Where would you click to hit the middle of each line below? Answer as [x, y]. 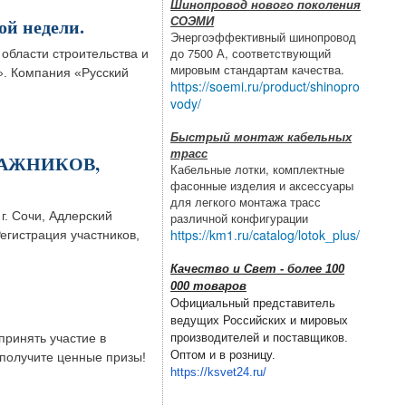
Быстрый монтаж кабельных [261, 137]
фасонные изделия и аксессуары [262, 186]
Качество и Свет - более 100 [257, 269]
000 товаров [208, 286]
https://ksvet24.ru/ [218, 372]
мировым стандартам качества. [257, 70]
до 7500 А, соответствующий [251, 53]
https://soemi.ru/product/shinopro [265, 87]
